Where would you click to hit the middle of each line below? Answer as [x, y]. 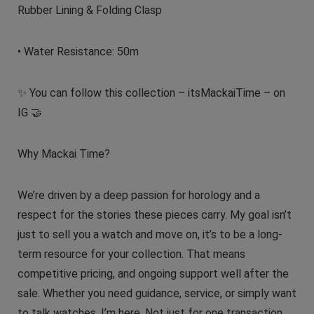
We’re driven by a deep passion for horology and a [138, 195]
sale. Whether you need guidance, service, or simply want [157, 293]
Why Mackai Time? [63, 153]
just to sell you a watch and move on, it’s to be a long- [150, 234]
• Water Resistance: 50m [78, 51]
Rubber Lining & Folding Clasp [89, 10]
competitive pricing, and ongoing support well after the [153, 273]
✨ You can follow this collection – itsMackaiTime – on [151, 93]
